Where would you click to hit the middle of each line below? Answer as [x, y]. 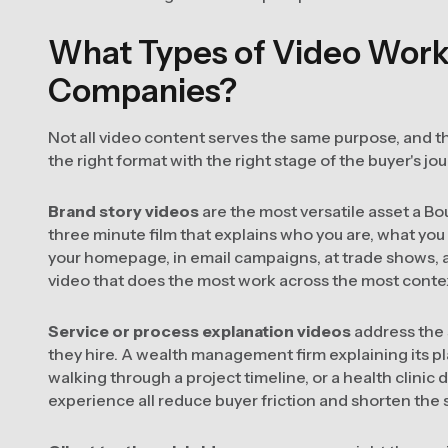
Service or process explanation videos [199, 331]
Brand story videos [123, 211]
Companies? [142, 90]
